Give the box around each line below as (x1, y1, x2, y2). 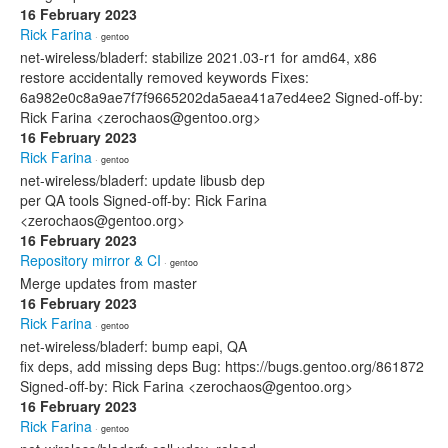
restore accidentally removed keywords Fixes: (20, 67, 309, 87)
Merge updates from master (20, 273, 197, 293)
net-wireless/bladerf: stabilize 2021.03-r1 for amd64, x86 (20, 47, 377, 67)
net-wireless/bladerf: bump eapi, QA (20, 336, 247, 356)
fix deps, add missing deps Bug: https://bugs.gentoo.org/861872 (20, 356, 424, 376)
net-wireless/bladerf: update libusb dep (20, 170, 265, 190)
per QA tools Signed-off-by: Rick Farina (20, 190, 267, 210)
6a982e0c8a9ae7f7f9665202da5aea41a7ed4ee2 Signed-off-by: (20, 87, 423, 107)
